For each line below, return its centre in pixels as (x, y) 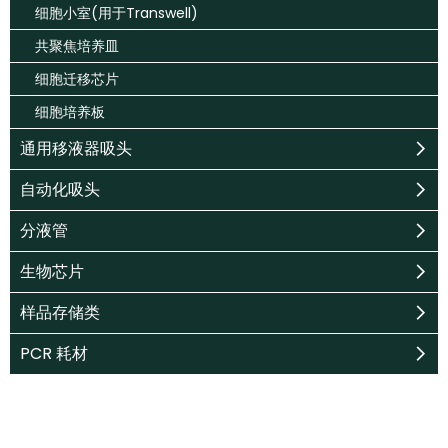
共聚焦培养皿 (77, 46)
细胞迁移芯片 (77, 79)
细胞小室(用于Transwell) (116, 13)
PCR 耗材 (54, 353)
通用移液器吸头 (76, 148)
